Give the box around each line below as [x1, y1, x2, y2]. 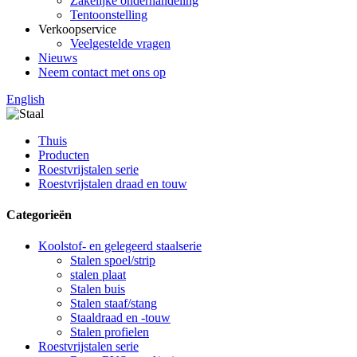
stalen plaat [70, 268, 126, 282]
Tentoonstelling [70, 7, 147, 22]
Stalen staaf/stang [70, 296, 157, 311]
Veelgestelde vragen [70, 36, 171, 50]
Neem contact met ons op [38, 65, 166, 79]
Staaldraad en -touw [70, 311, 171, 325]
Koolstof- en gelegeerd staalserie [38, 239, 202, 253]
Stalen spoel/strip [70, 253, 155, 268]
